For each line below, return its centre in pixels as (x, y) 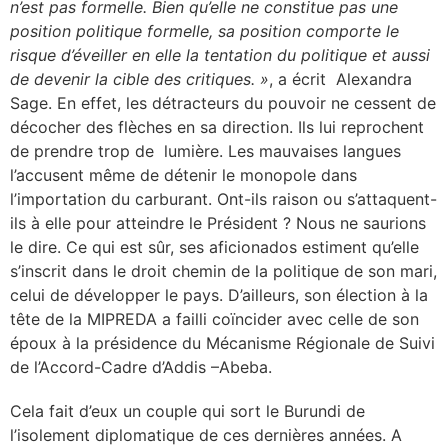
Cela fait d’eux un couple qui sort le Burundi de (187, 410)
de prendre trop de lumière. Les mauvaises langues (205, 150)
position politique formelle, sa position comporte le (204, 30)
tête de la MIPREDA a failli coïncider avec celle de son (214, 318)
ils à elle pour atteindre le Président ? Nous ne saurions (218, 222)
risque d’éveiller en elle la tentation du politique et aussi (220, 54)
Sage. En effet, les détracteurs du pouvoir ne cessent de (223, 102)
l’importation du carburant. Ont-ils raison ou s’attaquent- (223, 198)
